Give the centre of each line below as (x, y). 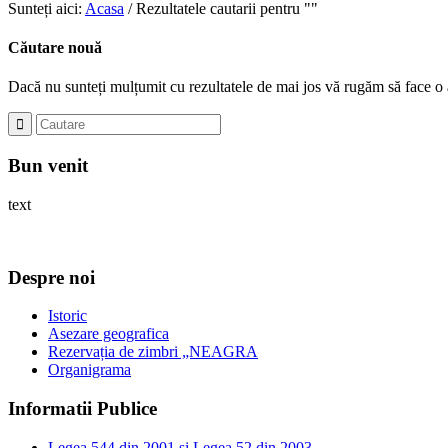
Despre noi (51, 277)
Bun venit (48, 166)
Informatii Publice (82, 408)
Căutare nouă (55, 48)
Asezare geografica (108, 334)
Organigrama (89, 370)
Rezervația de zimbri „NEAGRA (153, 352)
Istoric (67, 316)
